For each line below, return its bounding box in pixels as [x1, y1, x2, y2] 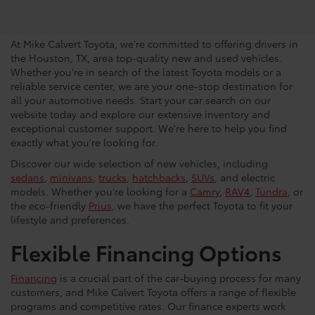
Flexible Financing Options [11, 237, 282, 268]
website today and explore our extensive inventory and [11, 107, 270, 122]
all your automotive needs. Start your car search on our [11, 93, 271, 108]
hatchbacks [132, 170, 186, 185]
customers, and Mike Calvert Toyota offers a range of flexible [11, 285, 296, 300]
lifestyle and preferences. [11, 212, 129, 227]
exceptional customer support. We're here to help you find [11, 121, 287, 136]
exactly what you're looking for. [11, 135, 157, 150]
